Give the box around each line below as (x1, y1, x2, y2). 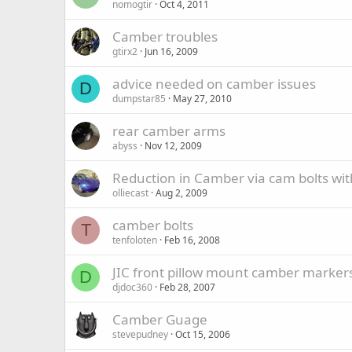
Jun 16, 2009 (145, 45, 198, 58)
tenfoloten (112, 233, 157, 247)
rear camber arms (112, 122, 225, 140)
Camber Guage (112, 310, 207, 328)
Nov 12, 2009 (145, 139, 202, 152)
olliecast (112, 186, 148, 200)
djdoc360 (112, 280, 152, 294)
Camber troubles (112, 27, 218, 46)
